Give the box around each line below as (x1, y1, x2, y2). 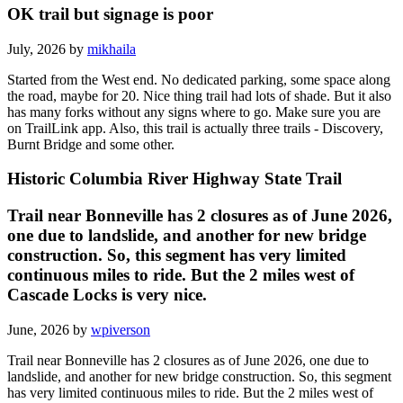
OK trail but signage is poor (7, 4, 213, 24)
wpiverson (91, 321, 150, 337)
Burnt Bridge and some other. (7, 136, 175, 152)
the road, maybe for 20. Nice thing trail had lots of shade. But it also (7, 87, 391, 103)
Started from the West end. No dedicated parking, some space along (7, 71, 390, 87)
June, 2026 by (7, 321, 91, 337)
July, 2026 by (7, 40, 87, 57)
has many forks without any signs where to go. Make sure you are (7, 103, 381, 120)
